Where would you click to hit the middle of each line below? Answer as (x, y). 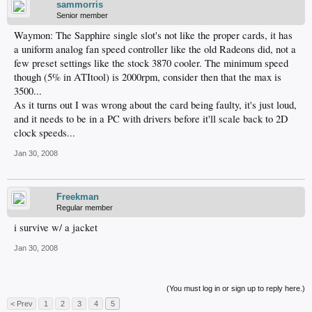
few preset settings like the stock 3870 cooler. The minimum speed (151, 63)
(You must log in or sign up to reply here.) (236, 289)
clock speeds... (45, 133)
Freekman (78, 197)
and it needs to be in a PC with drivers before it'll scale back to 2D (151, 119)
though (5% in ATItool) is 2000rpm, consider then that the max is (148, 77)
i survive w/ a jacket (56, 228)
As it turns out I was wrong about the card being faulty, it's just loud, (155, 105)
